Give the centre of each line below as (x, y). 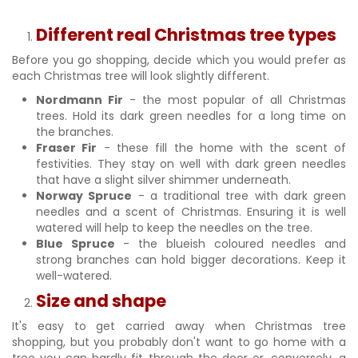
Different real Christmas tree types (188, 35)
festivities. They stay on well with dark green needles (191, 164)
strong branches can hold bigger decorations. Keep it (191, 260)
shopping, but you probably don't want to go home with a (179, 342)
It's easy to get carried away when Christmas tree (179, 326)
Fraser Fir (67, 148)
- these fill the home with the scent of (222, 148)
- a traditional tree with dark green (239, 196)
